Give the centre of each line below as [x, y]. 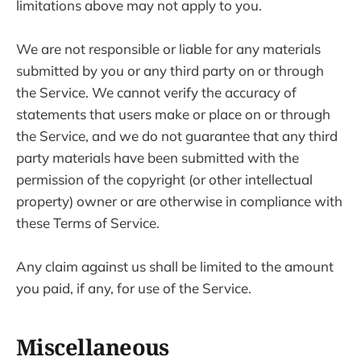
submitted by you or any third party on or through [170, 70]
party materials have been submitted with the [158, 157]
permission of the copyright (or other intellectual [164, 179]
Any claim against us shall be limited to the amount [175, 267]
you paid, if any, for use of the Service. [134, 288]
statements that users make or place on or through [173, 114]
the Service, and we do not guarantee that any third [177, 135]
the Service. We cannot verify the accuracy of [156, 92]
